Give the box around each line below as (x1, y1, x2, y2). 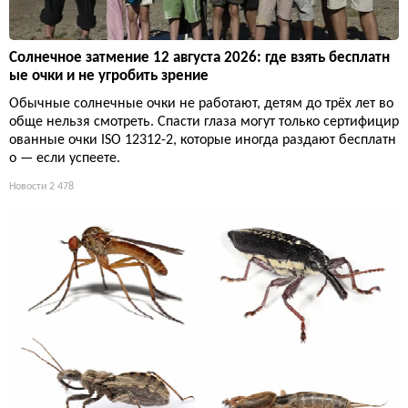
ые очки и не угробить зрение (9, 67, 209, 84)
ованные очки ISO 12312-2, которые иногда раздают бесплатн (9, 132, 396, 148)
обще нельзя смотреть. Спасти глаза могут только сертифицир (9, 114, 399, 129)
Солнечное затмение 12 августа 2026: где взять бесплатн (9, 49, 390, 66)
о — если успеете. (9, 150, 120, 166)
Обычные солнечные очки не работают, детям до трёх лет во (9, 96, 393, 111)
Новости (9, 180, 46, 192)
